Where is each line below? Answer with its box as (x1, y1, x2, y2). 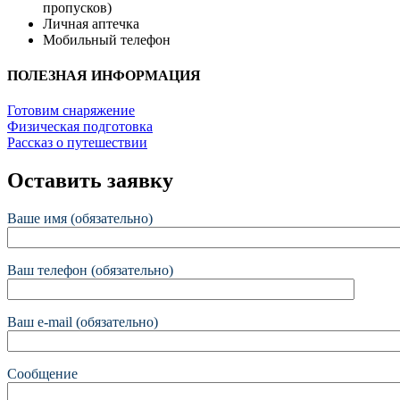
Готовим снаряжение (7, 102, 135, 118)
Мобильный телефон (43, 32, 171, 48)
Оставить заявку (7, 168, 173, 192)
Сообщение (7, 365, 78, 381)
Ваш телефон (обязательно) (7, 262, 173, 278)
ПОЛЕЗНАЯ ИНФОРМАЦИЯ (7, 67, 201, 83)
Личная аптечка (43, 16, 139, 32)
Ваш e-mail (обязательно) (7, 313, 158, 329)
